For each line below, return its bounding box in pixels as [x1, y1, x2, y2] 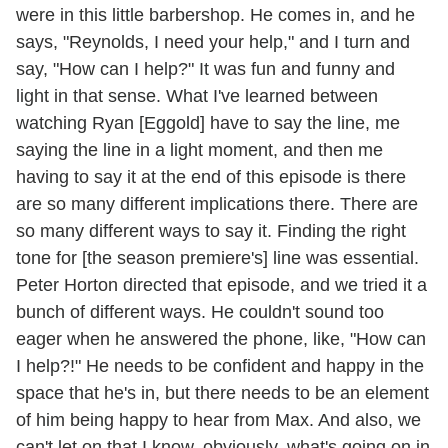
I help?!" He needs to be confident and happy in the [16, 356, 424, 377]
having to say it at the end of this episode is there [16, 167, 406, 188]
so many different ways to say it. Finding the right [16, 221, 406, 242]
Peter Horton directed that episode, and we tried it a [16, 275, 427, 296]
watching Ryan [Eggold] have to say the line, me [16, 113, 400, 134]
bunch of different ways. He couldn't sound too [16, 302, 384, 323]
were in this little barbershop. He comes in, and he [16, 5, 415, 26]
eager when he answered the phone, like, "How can [16, 329, 426, 350]
